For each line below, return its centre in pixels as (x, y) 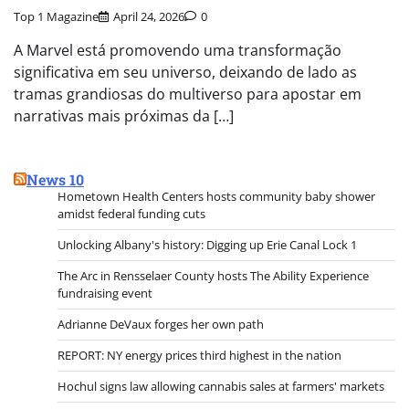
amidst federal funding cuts (131, 213)
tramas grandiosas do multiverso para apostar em (188, 94)
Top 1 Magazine (56, 16)
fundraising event (105, 293)
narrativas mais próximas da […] (124, 115)
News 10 (55, 179)
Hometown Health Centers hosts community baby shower (216, 196)
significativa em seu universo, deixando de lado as (185, 72)
